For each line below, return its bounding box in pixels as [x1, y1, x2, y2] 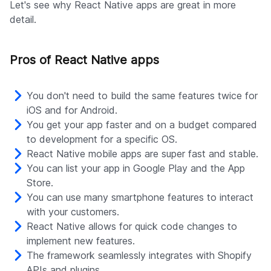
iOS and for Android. [27, 104, 117, 117]
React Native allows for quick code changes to [27, 220, 237, 233]
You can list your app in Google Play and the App [27, 162, 245, 175]
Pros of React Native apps [10, 53, 159, 68]
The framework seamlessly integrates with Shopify [27, 249, 252, 262]
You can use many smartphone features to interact [27, 191, 253, 204]
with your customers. [27, 206, 119, 218]
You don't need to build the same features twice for [27, 90, 258, 102]
